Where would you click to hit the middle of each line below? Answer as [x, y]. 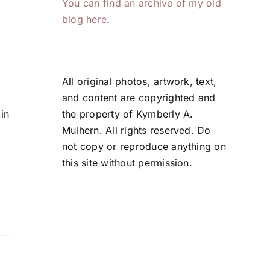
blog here [85, 20]
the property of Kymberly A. [128, 114]
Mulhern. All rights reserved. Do [137, 130]
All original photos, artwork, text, [140, 82]
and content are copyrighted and [139, 98]
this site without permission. [127, 163]
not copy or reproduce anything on [144, 147]
